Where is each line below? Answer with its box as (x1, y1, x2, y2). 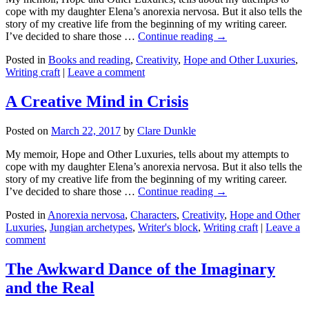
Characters (130, 208, 177, 221)
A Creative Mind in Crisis (6, 92, 188, 110)
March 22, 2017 (51, 124, 121, 137)
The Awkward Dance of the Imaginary (6, 259, 275, 278)
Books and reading (48, 54, 130, 66)
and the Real (6, 278, 94, 297)
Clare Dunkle (137, 124, 196, 137)
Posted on (6, 124, 48, 137)
